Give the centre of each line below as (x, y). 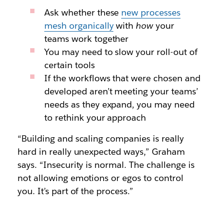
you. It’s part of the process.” (75, 191)
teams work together (86, 39)
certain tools (69, 65)
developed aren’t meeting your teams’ (121, 91)
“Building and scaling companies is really (100, 139)
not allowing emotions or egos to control (100, 178)
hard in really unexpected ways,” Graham (101, 152)
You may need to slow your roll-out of (121, 52)
